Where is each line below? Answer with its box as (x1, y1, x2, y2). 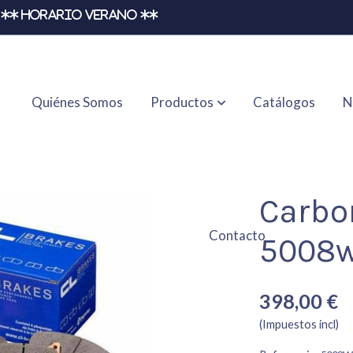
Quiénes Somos (32, 94, 124, 111)
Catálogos (253, 94, 316, 111)
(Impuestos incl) (259, 318, 340, 332)
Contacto (209, 227, 266, 244)
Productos (150, 94, 214, 111)
